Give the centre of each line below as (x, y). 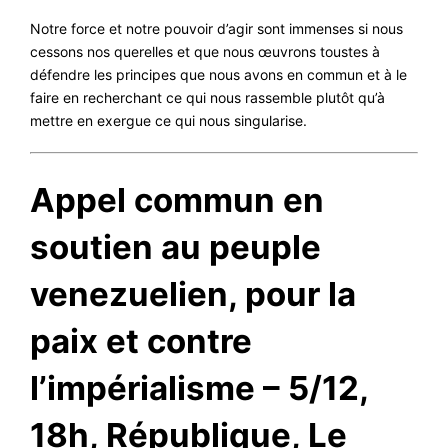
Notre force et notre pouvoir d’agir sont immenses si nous (216, 29)
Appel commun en (177, 199)
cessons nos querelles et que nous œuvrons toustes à (205, 52)
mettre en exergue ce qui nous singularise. (168, 121)
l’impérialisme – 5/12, (199, 387)
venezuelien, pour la (193, 293)
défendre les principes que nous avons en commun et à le (218, 75)
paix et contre (141, 340)
